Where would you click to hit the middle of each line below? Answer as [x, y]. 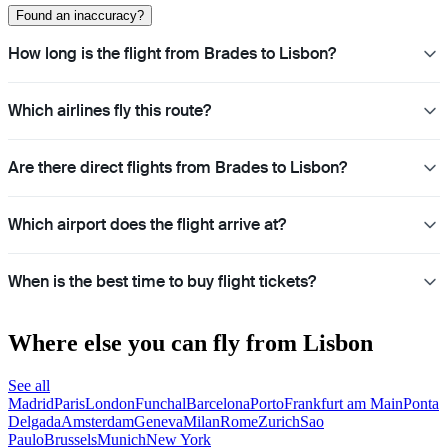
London [110, 403]
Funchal [160, 403]
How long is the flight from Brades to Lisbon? [172, 54]
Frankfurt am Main [343, 403]
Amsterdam [97, 421]
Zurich [279, 421]
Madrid [31, 403]
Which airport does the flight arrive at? [147, 225]
